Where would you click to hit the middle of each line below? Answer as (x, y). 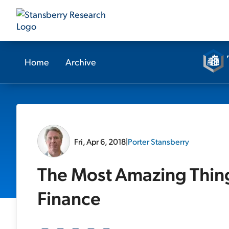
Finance (69, 198)
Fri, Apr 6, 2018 (100, 141)
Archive (81, 62)
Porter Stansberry (158, 141)
